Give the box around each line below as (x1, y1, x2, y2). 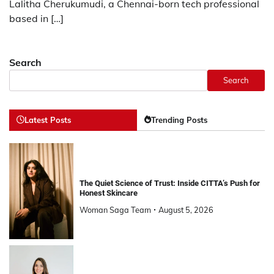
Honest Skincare (79, 188, 138, 198)
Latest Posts (24, 114, 71, 125)
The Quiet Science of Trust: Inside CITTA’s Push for (79, 179, 260, 188)
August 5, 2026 (158, 205, 213, 215)
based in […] (9, 12, 64, 24)
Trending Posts (151, 114, 207, 125)
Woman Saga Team (79, 205, 151, 215)
